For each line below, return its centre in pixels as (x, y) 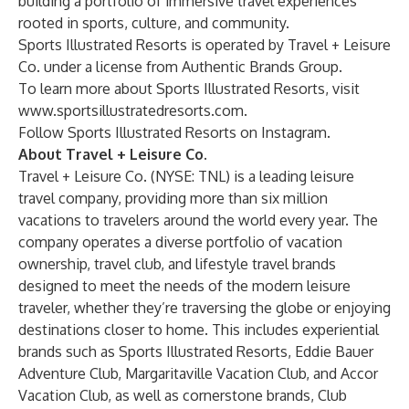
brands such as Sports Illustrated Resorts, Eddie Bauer (196, 351)
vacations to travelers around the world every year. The (198, 220)
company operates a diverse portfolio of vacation (180, 242)
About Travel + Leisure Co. (113, 154)
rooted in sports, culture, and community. (154, 23)
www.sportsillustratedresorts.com (131, 110)
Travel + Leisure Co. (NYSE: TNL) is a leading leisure (186, 176)
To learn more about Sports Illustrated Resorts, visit (189, 89)
